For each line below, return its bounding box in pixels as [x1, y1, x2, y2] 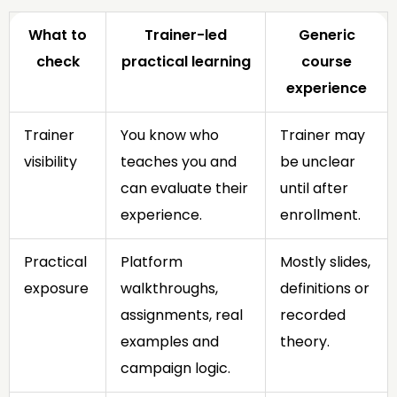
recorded [280, 304, 346, 325]
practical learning [121, 51, 251, 72]
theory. [280, 331, 330, 352]
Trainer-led [144, 24, 227, 45]
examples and [121, 331, 219, 352]
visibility [24, 151, 77, 172]
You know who [121, 124, 219, 145]
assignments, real [121, 304, 243, 325]
